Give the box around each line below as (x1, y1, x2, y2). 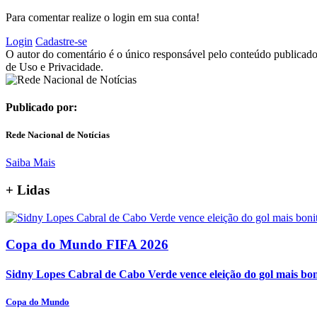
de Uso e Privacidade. (6, 60, 103, 73)
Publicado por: (6, 100, 77, 113)
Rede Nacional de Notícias (6, 129, 110, 140)
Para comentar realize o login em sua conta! (6, 11, 200, 23)
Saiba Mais (6, 156, 55, 169)
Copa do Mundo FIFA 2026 (6, 237, 168, 253)
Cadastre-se (35, 35, 87, 47)
